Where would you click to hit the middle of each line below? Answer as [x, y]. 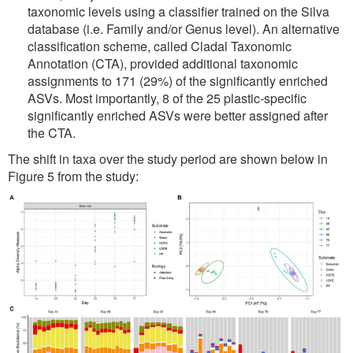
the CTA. [52, 132]
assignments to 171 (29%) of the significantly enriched [178, 80]
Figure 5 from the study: [73, 176]
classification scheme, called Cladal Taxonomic [160, 46]
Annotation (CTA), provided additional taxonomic [163, 63]
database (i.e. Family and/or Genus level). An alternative [184, 28]
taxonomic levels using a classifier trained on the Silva [178, 11]
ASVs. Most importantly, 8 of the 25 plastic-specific [167, 98]
